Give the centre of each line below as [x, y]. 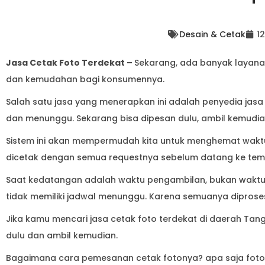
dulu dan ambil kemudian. [62, 235]
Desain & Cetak [212, 34]
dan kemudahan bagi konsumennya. [85, 79]
